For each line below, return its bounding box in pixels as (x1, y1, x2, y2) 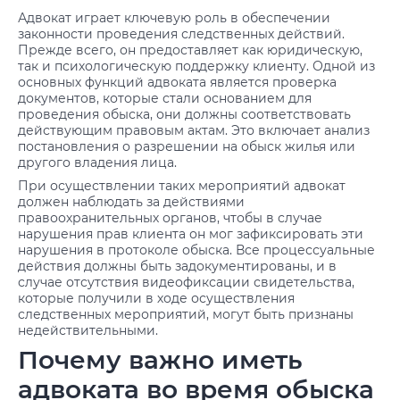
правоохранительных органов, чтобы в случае (18, 210, 322, 226)
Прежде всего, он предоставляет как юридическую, (18, 42, 362, 58)
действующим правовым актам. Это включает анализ (18, 122, 370, 138)
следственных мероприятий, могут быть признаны (18, 306, 354, 322)
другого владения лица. (18, 154, 177, 171)
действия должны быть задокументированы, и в (18, 258, 337, 274)
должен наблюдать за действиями (18, 194, 245, 210)
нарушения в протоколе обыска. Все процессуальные (18, 242, 375, 258)
